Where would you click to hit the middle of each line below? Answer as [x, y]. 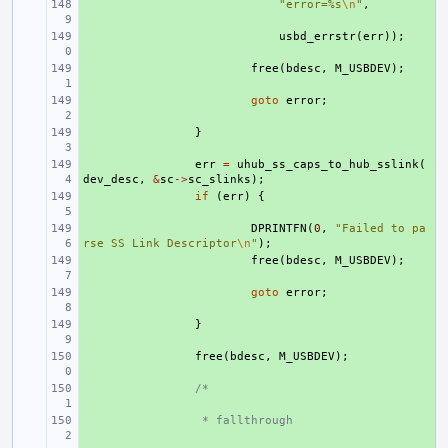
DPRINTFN [279, 228]
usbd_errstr [317, 36]
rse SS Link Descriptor [160, 243]
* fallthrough [244, 420]
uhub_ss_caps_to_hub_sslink [328, 164]
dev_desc [111, 179]
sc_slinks [219, 179]
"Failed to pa [380, 228]
